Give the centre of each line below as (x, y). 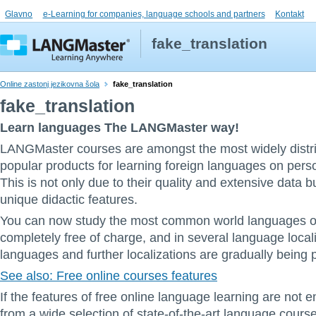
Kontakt (289, 14)
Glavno (19, 14)
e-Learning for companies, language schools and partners (154, 14)
